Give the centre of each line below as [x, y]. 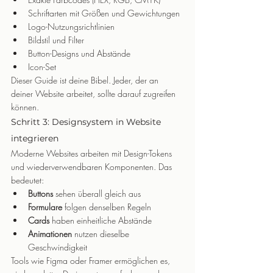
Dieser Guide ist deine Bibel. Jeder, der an [86, 80]
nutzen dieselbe [102, 234]
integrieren [35, 138]
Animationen [50, 234]
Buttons [41, 193]
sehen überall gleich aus [97, 193]
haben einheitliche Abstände [101, 220]
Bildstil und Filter [56, 40]
